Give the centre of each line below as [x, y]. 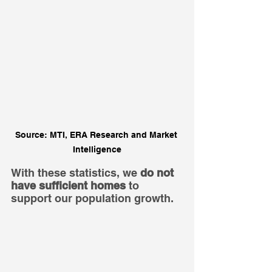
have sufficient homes [68, 185]
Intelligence [97, 149]
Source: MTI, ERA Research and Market [97, 134]
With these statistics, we [76, 172]
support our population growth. [92, 198]
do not [158, 172]
